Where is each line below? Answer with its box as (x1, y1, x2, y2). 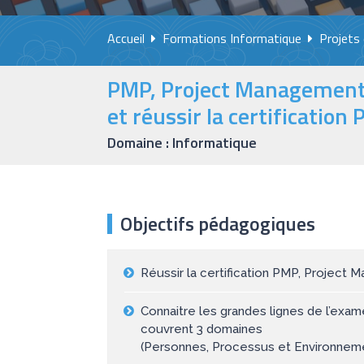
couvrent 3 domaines (141, 322, 262, 337)
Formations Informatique (162, 28, 301, 49)
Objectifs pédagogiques (120, 209, 315, 239)
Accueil (107, 28, 145, 49)
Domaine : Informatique (107, 132, 257, 154)
